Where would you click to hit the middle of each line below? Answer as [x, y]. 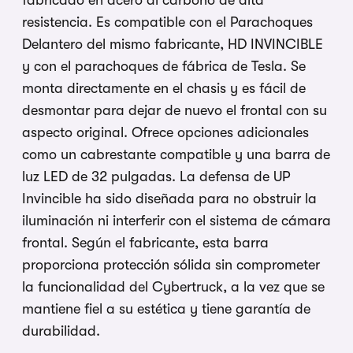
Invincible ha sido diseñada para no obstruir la [169, 199]
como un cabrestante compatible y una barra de [176, 155]
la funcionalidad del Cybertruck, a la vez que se [173, 287]
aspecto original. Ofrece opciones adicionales [165, 133]
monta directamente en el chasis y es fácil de [164, 89]
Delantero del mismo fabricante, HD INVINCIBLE [173, 45]
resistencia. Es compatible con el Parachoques [167, 22]
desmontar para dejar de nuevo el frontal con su [175, 111]
